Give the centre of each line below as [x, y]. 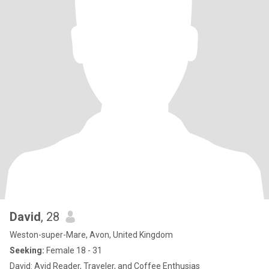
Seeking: [27, 250]
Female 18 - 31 [73, 250]
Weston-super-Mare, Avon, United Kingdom [91, 235]
